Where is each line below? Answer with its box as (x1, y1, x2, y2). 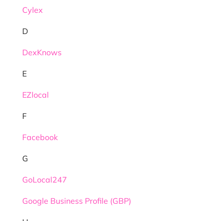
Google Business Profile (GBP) (22, 196, 131, 206)
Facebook (22, 132, 58, 142)
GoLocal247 (22, 175, 67, 184)
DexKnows (22, 47, 62, 57)
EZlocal (22, 90, 49, 100)
